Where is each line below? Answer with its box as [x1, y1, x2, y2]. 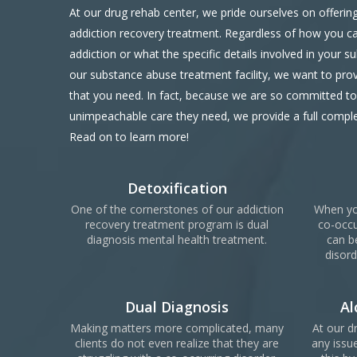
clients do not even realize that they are [75, 335, 279, 351]
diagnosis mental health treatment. [87, 231, 267, 247]
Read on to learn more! [69, 128, 189, 144]
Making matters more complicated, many [70, 320, 284, 335]
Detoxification [127, 178, 227, 198]
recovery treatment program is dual [85, 216, 269, 232]
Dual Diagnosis [125, 296, 229, 316]
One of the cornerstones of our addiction [70, 201, 284, 217]
